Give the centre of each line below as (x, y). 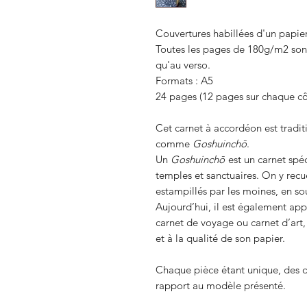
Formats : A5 (184, 80)
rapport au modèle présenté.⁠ (221, 285)
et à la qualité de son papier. (220, 238)
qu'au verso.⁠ (183, 64)
